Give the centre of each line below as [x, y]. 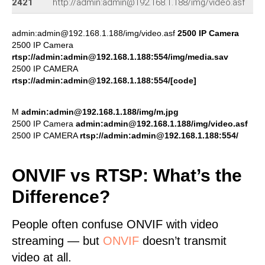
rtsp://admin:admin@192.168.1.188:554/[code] [104, 80]
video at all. [42, 257]
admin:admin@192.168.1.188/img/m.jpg [100, 112]
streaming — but [57, 241]
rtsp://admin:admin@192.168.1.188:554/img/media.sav [120, 57]
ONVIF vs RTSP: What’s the [127, 175]
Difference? [61, 197]
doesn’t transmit [183, 241]
